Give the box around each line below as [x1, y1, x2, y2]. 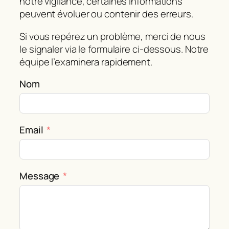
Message [19, 169, 60, 183]
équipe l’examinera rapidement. [19, 55, 152, 68]
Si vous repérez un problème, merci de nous [19, 29, 205, 43]
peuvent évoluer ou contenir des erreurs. [19, 7, 193, 21]
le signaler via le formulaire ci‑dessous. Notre [19, 42, 209, 56]
